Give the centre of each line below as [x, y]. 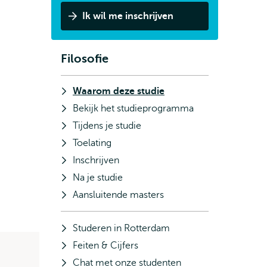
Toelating [92, 143]
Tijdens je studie [107, 126]
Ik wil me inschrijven [128, 16]
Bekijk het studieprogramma [133, 108]
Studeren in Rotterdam [121, 228]
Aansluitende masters [118, 195]
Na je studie [98, 178]
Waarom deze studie [119, 91]
